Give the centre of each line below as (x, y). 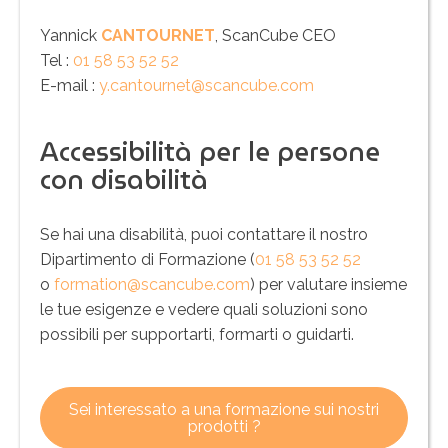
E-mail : (69, 85)
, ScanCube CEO (275, 35)
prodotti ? (224, 426)
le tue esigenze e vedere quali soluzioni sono (204, 309)
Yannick (70, 35)
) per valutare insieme (328, 284)
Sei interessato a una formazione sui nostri (224, 409)
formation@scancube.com (152, 284)
